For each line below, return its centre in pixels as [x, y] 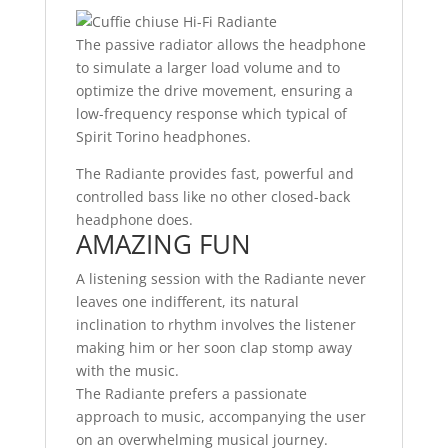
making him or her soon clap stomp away [213, 348]
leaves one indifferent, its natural [187, 302]
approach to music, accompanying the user [220, 417]
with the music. [127, 371]
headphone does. [134, 220]
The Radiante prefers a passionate [191, 394]
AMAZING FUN [163, 244]
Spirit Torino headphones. [163, 137]
